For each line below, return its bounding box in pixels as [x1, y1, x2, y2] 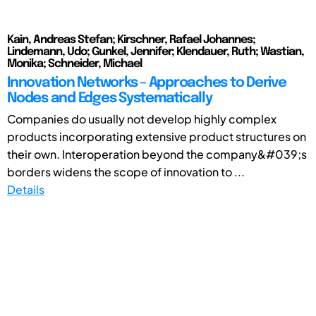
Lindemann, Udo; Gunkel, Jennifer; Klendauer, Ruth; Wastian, [7, 45, 304, 58]
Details [7, 181, 44, 197]
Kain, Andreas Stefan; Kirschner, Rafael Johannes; [7, 33, 255, 46]
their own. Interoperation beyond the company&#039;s [7, 146, 307, 162]
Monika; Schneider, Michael [7, 57, 142, 70]
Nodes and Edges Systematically [7, 90, 212, 106]
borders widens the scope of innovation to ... [7, 164, 245, 179]
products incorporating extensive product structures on [7, 128, 306, 144]
